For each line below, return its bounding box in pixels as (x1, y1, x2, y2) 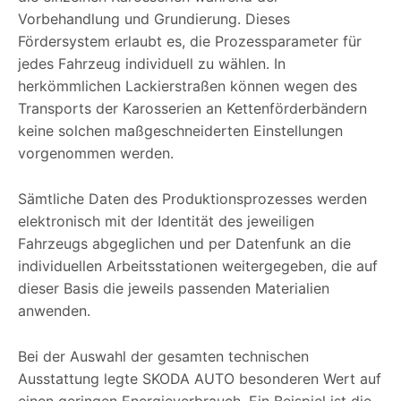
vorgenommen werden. (18, 144, 174, 163)
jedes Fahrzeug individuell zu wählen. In (18, 55, 286, 73)
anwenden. (18, 302, 90, 320)
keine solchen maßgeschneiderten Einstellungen (18, 122, 343, 141)
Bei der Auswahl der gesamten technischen (18, 347, 309, 366)
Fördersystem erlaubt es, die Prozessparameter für (18, 32, 362, 51)
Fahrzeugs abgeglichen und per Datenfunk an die (18, 235, 351, 253)
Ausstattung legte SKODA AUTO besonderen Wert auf (18, 370, 381, 388)
